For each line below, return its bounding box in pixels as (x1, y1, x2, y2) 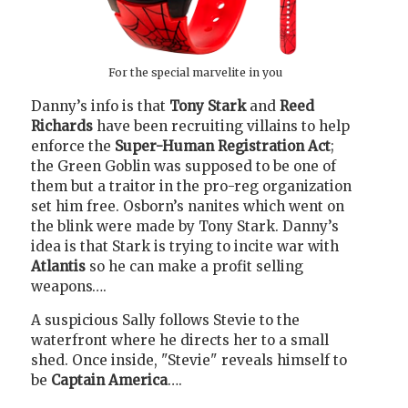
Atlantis (31, 257, 89, 275)
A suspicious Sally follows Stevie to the (31, 311, 300, 330)
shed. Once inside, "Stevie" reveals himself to (31, 352, 347, 370)
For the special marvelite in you (108, 65, 282, 79)
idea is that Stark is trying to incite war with (31, 237, 339, 255)
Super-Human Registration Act (115, 137, 331, 155)
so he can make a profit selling (89, 257, 303, 275)
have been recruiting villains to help (97, 117, 350, 135)
